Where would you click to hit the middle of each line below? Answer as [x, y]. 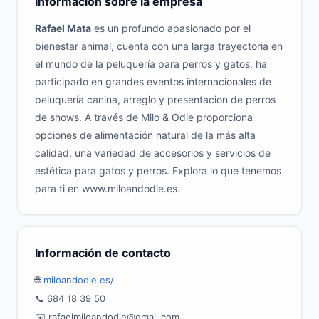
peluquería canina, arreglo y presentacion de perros [155, 99]
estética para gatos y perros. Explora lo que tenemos [158, 171]
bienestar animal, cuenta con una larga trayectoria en [159, 46]
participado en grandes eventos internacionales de [153, 82]
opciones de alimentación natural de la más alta [145, 135]
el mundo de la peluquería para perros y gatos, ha [151, 64]
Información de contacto [103, 253]
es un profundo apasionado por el [171, 28]
